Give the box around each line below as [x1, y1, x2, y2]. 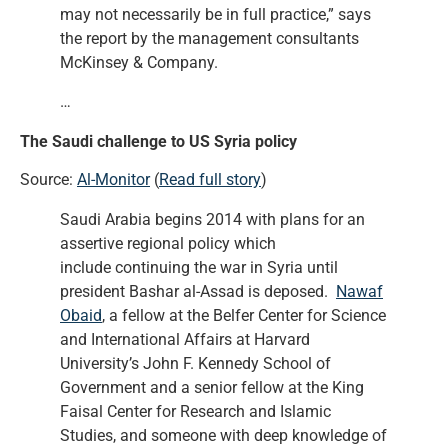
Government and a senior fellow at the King [60, 378, 364, 398]
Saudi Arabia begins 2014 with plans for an [60, 210, 365, 230]
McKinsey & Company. [60, 53, 218, 73]
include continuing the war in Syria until [60, 258, 338, 278]
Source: [20, 170, 77, 190]
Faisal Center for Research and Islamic [60, 402, 331, 422]
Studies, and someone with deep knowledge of [60, 426, 387, 446]
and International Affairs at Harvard [60, 330, 310, 350]
